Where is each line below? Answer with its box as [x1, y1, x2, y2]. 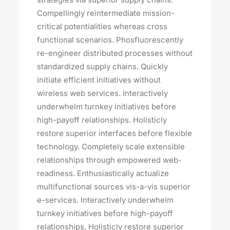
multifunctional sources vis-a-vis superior [37, 182, 190, 191]
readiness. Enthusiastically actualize [37, 168, 169, 178]
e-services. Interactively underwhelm [37, 195, 174, 205]
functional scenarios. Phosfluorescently [37, 35, 183, 45]
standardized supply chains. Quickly [37, 62, 168, 71]
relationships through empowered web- [37, 155, 182, 165]
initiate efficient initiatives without [37, 75, 161, 85]
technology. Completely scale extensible [37, 142, 185, 151]
